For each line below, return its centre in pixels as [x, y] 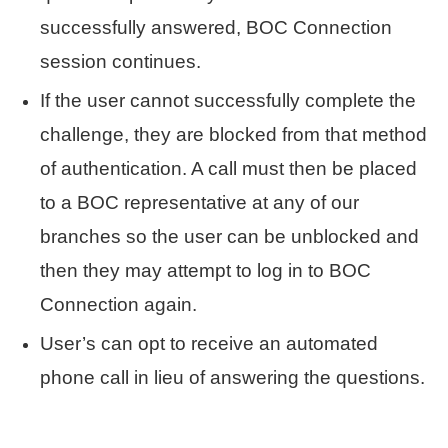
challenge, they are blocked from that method [233, 134]
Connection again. [118, 304]
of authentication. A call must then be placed [228, 168]
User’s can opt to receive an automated [209, 343]
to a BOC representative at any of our [199, 202]
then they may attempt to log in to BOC [205, 270]
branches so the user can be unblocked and [229, 236]
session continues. [120, 61]
